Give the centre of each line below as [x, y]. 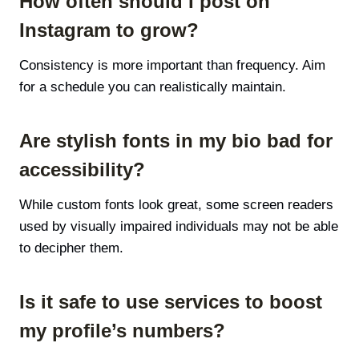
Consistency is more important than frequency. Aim [172, 66]
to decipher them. [71, 248]
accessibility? [82, 170]
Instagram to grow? [109, 30]
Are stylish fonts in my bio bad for [176, 141]
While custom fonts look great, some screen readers [176, 205]
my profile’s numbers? [122, 331]
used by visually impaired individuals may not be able [179, 227]
